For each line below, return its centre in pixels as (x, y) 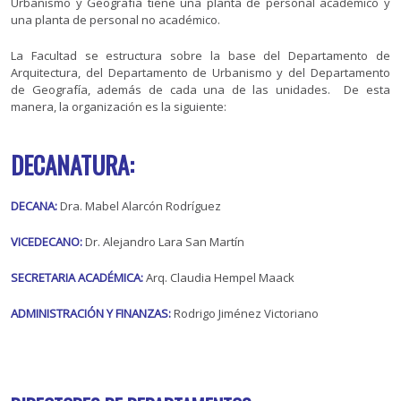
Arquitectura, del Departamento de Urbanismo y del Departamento (200, 73)
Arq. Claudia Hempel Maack (221, 278)
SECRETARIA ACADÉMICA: (77, 278)
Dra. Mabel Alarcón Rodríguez (141, 206)
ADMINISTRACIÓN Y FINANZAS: (91, 314)
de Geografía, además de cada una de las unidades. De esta (200, 90)
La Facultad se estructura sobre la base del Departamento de (200, 56)
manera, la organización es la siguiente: (119, 107)
